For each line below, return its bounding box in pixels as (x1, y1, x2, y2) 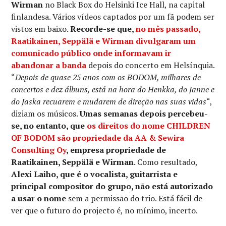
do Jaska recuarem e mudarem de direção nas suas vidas (11, 95, 207, 107)
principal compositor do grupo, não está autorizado (11, 180, 213, 192)
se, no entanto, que (11, 120, 87, 131)
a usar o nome (11, 192, 67, 204)
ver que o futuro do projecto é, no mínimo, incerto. (11, 204, 198, 216)
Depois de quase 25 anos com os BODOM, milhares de (15, 71, 201, 83)
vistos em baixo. (11, 23, 71, 34)
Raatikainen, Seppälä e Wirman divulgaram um (11, 35, 196, 46)
